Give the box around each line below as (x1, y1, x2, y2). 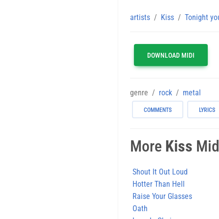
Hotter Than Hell (132, 179, 185, 189)
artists (130, 12, 150, 22)
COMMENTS (144, 106, 172, 113)
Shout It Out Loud (132, 167, 188, 176)
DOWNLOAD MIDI (147, 51, 195, 59)
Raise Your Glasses (132, 191, 192, 201)
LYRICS (199, 106, 215, 113)
